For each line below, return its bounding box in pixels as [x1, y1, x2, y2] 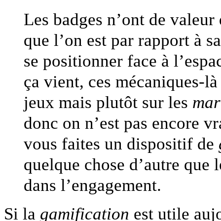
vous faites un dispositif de [24, 134, 219, 154]
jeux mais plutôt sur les [24, 92, 188, 112]
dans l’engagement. [24, 175, 161, 195]
